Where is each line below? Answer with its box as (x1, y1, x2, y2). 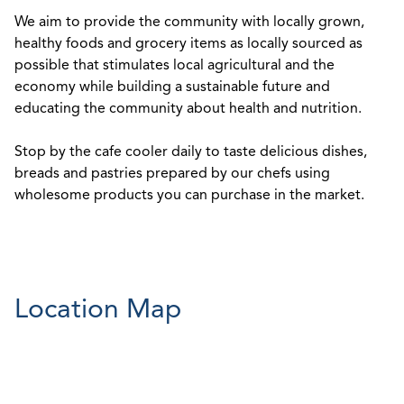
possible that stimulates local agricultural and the (14, 55, 335, 74)
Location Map (14, 290, 181, 326)
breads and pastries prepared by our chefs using (14, 163, 330, 182)
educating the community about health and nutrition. (14, 98, 362, 117)
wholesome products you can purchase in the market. (14, 185, 364, 204)
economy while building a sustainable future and (14, 77, 330, 96)
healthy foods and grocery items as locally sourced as (14, 33, 363, 52)
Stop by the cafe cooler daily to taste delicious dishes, (14, 142, 367, 161)
